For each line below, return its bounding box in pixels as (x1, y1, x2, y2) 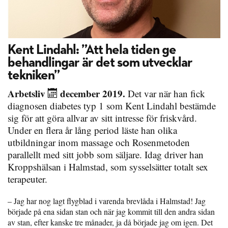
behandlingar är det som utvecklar (8, 56, 192, 70)
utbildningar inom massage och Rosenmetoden (8, 136, 190, 149)
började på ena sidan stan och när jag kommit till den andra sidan (8, 206, 215, 217)
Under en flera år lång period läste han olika (8, 124, 177, 137)
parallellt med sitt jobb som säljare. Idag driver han (8, 148, 204, 161)
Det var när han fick (125, 87, 205, 100)
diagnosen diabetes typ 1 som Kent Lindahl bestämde (8, 99, 216, 112)
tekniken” (8, 69, 60, 83)
